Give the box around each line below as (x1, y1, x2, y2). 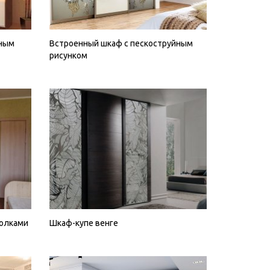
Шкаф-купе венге (49, 218, 119, 228)
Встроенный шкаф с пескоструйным (49, 38, 193, 48)
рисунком (49, 50, 88, 60)
